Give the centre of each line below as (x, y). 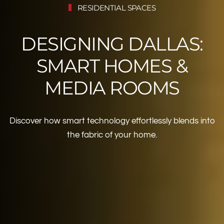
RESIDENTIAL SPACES (116, 7)
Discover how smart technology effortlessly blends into (112, 120)
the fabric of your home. (112, 134)
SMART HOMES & (112, 65)
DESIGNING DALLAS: (112, 43)
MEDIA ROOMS (112, 87)
